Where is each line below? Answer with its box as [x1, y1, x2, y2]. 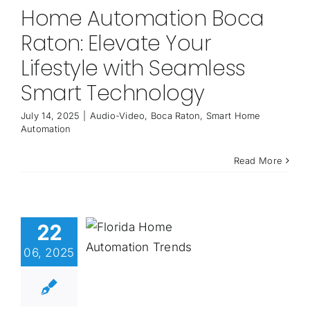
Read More [233, 155, 283, 167]
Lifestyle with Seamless [20, 54, 246, 84]
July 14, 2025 [20, 110, 80, 122]
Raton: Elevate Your [20, 29, 212, 59]
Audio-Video [89, 110, 145, 122]
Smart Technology [20, 79, 205, 109]
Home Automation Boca [20, 4, 264, 34]
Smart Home [206, 110, 261, 122]
